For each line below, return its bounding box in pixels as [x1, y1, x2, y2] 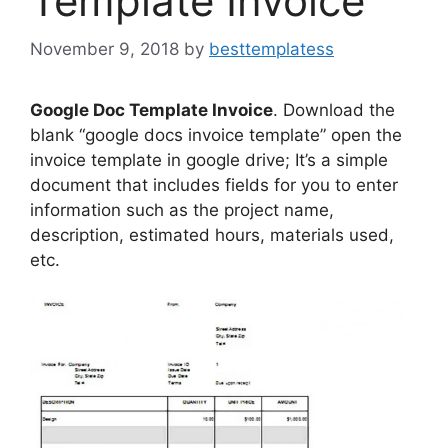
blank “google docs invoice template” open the [30, 125, 402, 146]
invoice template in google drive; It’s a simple [30, 150, 388, 171]
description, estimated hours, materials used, [30, 225, 394, 246]
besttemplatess [209, 39, 334, 60]
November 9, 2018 [30, 39, 179, 60]
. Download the [273, 100, 395, 121]
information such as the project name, [30, 200, 334, 221]
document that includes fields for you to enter [30, 175, 398, 196]
